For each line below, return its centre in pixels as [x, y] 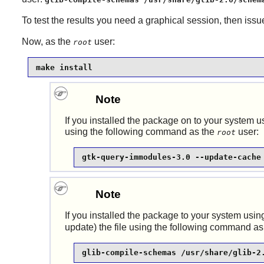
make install [64, 67]
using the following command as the [141, 131]
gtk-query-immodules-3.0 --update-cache [171, 157]
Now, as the [47, 42]
